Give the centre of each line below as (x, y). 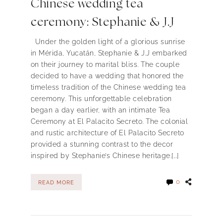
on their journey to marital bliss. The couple (105, 65)
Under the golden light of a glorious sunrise (108, 42)
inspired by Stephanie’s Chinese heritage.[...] (105, 156)
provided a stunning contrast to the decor (102, 144)
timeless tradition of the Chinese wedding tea (108, 87)
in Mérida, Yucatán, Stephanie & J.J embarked (109, 53)
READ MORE (56, 182)
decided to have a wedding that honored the (107, 76)
